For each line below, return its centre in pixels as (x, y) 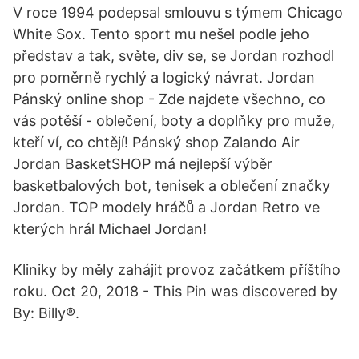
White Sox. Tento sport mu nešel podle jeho (161, 34)
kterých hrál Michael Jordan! (110, 229)
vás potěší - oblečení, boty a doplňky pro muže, (174, 121)
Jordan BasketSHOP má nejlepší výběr (143, 164)
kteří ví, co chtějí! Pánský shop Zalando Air (156, 142)
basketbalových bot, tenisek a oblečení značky (171, 186)
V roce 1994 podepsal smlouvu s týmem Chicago (178, 12)
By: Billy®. (46, 313)
